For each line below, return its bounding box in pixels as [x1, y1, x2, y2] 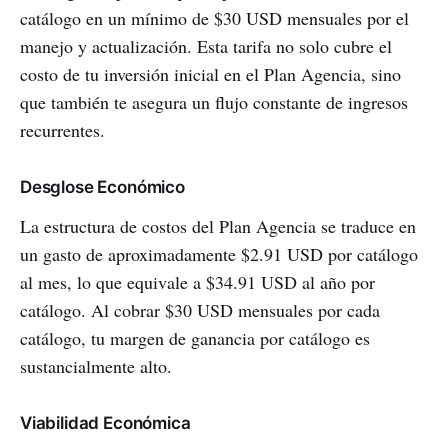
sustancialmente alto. [20, 354, 172, 379]
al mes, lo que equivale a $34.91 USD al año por [20, 270, 375, 295]
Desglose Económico [20, 177, 185, 198]
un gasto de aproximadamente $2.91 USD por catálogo [20, 242, 418, 267]
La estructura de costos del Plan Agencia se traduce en [20, 214, 416, 239]
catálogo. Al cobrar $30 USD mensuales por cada [20, 298, 380, 323]
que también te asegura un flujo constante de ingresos [20, 90, 408, 115]
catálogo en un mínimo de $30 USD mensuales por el [20, 6, 409, 31]
